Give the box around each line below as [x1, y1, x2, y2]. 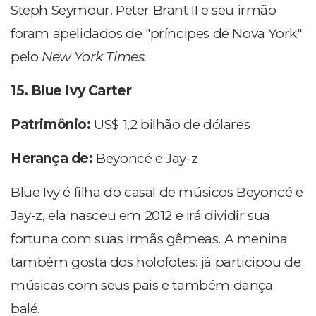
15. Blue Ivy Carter [11, 83, 132, 99]
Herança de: [11, 150, 97, 167]
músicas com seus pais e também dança [11, 277, 273, 294]
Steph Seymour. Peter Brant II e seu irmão [11, 2, 276, 19]
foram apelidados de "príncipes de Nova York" [11, 25, 302, 42]
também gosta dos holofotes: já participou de [11, 254, 301, 271]
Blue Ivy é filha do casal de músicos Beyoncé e [11, 184, 303, 201]
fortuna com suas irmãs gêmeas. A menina [11, 231, 288, 248]
